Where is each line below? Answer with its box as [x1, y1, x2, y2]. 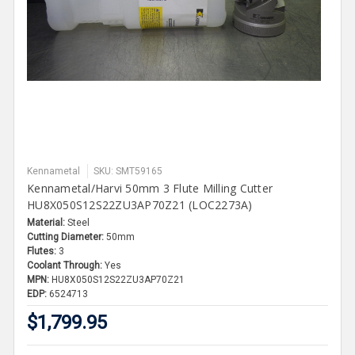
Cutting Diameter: [27, 231, 105, 243]
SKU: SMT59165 [94, 166, 163, 177]
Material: [27, 217, 66, 229]
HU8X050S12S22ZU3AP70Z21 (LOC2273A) [27, 197, 253, 213]
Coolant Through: [27, 260, 103, 272]
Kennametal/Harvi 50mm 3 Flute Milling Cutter [27, 181, 273, 197]
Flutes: [27, 246, 57, 258]
